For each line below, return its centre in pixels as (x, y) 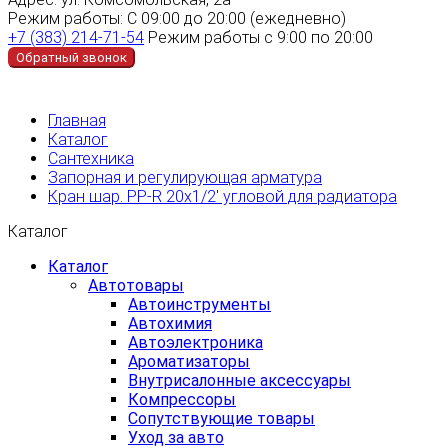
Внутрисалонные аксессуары (239, 380)
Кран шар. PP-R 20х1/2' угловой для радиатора (222, 196)
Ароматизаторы (189, 361)
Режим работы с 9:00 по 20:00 (260, 37)
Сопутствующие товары (221, 418)
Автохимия (170, 323)
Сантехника (91, 158)
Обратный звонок (71, 57)
